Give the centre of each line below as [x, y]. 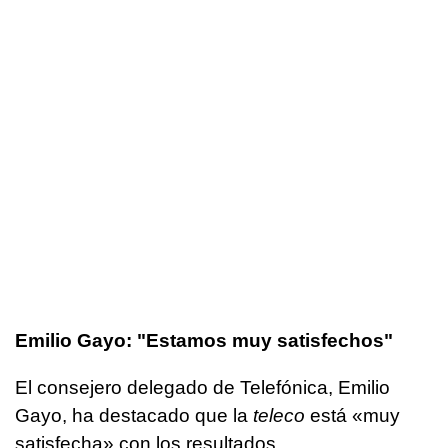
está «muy [352, 416]
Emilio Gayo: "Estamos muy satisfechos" [204, 341]
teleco [279, 416]
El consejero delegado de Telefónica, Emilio [202, 388]
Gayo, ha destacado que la [134, 416]
